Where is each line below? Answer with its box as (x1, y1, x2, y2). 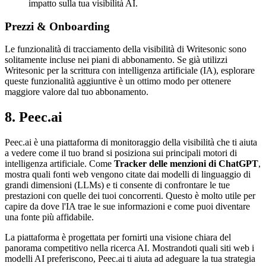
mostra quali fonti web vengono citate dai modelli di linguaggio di (5, 169, 251, 180)
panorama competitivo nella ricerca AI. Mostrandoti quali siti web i (5, 243, 254, 254)
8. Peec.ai (5, 109, 62, 125)
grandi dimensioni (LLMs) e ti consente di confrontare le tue (5, 180, 230, 191)
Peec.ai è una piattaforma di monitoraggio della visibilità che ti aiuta (5, 137, 257, 148)
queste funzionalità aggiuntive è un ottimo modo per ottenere (5, 76, 231, 87)
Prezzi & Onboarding (5, 20, 110, 33)
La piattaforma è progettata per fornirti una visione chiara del (5, 232, 231, 243)
